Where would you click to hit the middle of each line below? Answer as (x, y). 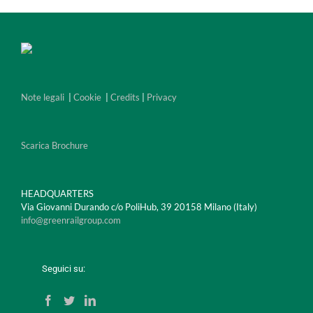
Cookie (87, 97)
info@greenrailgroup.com (71, 220)
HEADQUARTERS (57, 194)
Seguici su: (53, 269)
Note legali (43, 97)
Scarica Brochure (54, 146)
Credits (125, 97)
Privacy (162, 97)
